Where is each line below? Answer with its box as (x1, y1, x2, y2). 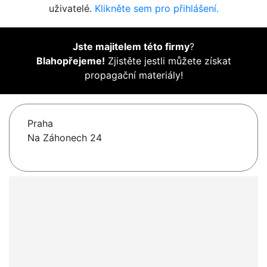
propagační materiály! (84, 69, 183, 82)
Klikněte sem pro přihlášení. (94, 2, 219, 15)
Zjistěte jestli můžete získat (104, 55, 231, 67)
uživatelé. (48, 2, 95, 15)
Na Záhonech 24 (27, 132, 102, 144)
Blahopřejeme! (36, 55, 105, 67)
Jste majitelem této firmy (73, 41, 190, 53)
